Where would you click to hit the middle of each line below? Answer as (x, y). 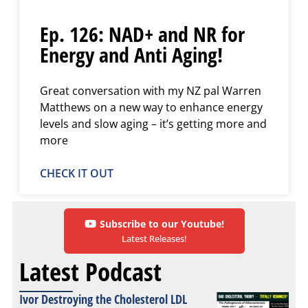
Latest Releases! (154, 238)
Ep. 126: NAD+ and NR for (142, 34)
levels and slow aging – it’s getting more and (153, 123)
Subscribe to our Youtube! (162, 223)
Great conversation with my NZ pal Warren (151, 90)
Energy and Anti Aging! (131, 54)
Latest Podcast (90, 271)
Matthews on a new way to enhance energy (151, 107)
